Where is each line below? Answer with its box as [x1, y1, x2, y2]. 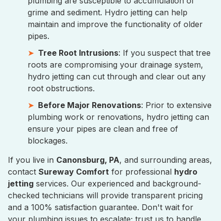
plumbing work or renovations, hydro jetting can [28, 112, 209, 122]
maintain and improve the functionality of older [28, 19, 203, 29]
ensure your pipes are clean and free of [28, 124, 178, 134]
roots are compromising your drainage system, [28, 60, 203, 70]
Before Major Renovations [38, 100, 141, 110]
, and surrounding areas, [119, 155, 212, 165]
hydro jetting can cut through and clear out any [28, 72, 206, 81]
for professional [109, 167, 174, 177]
